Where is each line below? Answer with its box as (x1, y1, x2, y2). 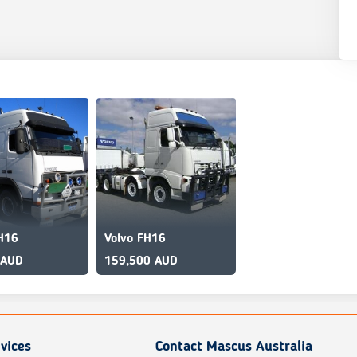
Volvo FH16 (104, 233, 166, 245)
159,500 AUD (104, 255, 178, 268)
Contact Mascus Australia (155, 339, 312, 354)
